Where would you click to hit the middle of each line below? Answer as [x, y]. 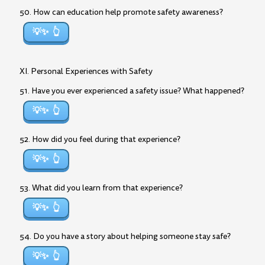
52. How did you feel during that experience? [100, 139]
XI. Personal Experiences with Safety [86, 71]
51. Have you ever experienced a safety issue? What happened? [132, 91]
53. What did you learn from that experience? [101, 188]
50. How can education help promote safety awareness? [121, 12]
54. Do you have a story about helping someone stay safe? [125, 236]
